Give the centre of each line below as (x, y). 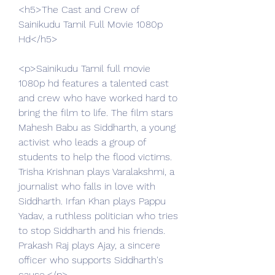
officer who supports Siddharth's (91, 260)
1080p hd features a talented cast (94, 83)
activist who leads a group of (82, 142)
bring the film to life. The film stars (96, 113)
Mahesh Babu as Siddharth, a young (97, 127)
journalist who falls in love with (87, 186)
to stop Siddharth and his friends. (92, 230)
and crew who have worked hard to (98, 98)
